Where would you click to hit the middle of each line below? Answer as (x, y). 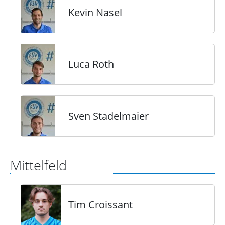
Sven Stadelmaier (108, 116)
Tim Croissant (100, 205)
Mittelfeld (38, 165)
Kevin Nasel (95, 12)
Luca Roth (91, 64)
